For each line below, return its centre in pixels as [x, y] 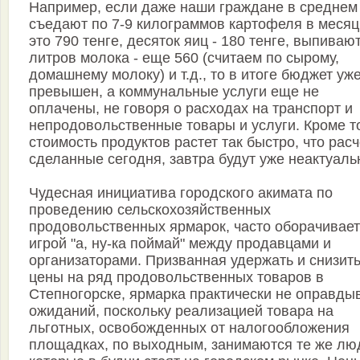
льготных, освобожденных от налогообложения [189, 328]
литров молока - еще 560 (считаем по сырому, [184, 58]
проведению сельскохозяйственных [150, 210]
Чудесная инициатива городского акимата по [181, 193]
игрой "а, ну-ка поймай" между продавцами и [180, 244]
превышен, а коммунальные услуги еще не [174, 92]
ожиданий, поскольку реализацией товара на [181, 311]
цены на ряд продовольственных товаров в [176, 278]
